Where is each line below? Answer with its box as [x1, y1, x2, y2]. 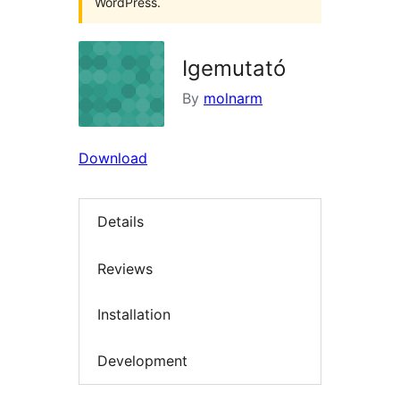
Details [97, 212, 144, 231]
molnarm [204, 89, 262, 107]
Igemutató [182, 55, 286, 81]
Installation [97, 305, 171, 324]
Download [79, 149, 147, 167]
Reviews [97, 259, 153, 278]
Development [97, 351, 187, 370]
